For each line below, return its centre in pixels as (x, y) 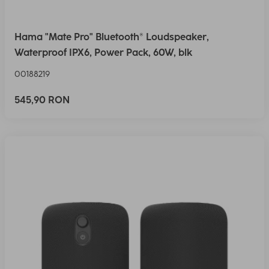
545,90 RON (42, 100)
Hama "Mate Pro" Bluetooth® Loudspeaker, (112, 37)
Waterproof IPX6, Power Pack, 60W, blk (103, 53)
